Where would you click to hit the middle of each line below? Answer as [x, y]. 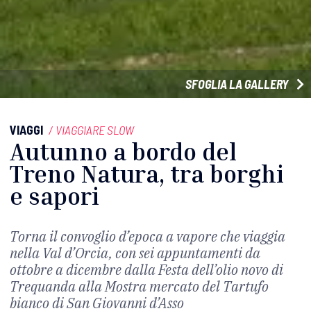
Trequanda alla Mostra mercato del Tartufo [139, 286]
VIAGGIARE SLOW [95, 129]
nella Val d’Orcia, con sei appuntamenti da [135, 253]
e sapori [54, 196]
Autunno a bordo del [123, 151]
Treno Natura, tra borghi [147, 174]
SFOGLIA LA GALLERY [238, 84]
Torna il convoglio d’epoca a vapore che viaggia [148, 236]
